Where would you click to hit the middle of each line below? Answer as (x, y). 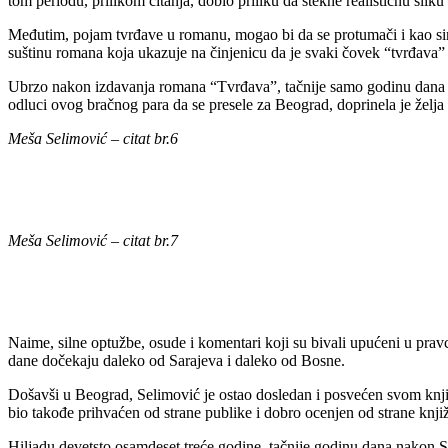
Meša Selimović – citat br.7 (93, 240)
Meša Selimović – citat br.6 (93, 138)
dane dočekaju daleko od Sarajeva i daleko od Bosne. (176, 360)
